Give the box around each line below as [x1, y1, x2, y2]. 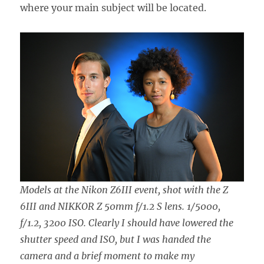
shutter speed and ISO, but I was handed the [20, 233, 212, 246]
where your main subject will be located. [20, 2, 207, 14]
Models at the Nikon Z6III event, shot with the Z [20, 184, 229, 196]
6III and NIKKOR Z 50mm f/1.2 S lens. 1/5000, [20, 200, 221, 213]
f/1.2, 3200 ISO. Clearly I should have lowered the [20, 217, 234, 229]
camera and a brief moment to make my [20, 250, 195, 262]
